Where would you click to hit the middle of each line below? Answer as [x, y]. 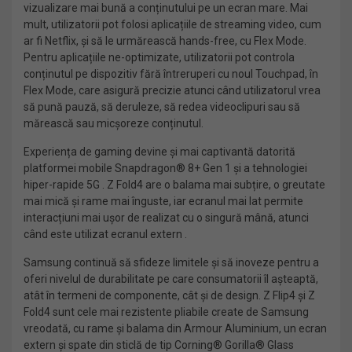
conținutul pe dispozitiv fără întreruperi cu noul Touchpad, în [171, 74]
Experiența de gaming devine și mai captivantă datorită [159, 152]
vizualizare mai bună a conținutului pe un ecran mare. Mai [166, 8]
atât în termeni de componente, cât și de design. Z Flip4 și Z [169, 295]
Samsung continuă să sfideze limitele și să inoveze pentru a [171, 262]
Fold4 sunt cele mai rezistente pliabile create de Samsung [166, 312]
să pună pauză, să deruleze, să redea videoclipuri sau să [162, 107]
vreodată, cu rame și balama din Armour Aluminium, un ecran [175, 328]
